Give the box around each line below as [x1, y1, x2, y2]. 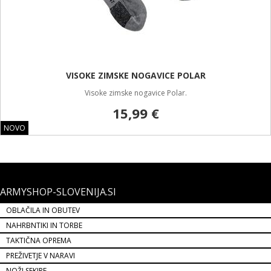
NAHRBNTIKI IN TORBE [6, 220, 82, 230]
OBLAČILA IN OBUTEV [6, 205, 80, 215]
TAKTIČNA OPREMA [6, 235, 71, 246]
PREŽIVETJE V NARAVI [6, 250, 75, 261]
